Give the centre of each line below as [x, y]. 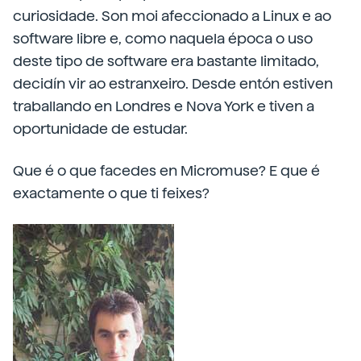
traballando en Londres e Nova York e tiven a [164, 106]
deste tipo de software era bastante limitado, [166, 61]
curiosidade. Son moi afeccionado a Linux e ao [172, 16]
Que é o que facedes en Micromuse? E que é [166, 170]
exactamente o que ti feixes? [111, 193]
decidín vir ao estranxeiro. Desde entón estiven [173, 83]
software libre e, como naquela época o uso [163, 38]
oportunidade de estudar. [100, 129]
